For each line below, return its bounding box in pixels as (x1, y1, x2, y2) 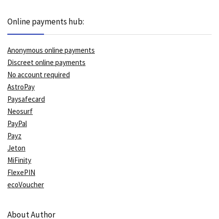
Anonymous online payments (7, 45, 95, 55)
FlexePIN (7, 168, 35, 177)
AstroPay (7, 82, 35, 91)
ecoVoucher (7, 180, 44, 189)
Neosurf (7, 107, 33, 116)
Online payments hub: (7, 16, 84, 27)
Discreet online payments (7, 58, 86, 67)
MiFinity (7, 155, 31, 165)
